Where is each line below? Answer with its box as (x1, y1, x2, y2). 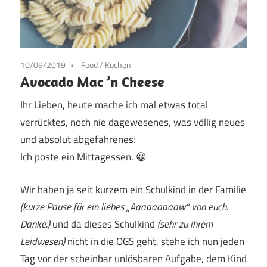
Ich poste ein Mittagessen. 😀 (20, 149, 147, 165)
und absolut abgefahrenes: (20, 132, 136, 148)
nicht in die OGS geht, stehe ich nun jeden (65, 233, 244, 249)
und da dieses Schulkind (52, 216, 157, 232)
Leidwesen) (20, 233, 65, 249)
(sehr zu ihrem (157, 216, 213, 232)
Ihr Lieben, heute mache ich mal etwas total (20, 97, 208, 113)
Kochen (105, 58, 131, 71)
